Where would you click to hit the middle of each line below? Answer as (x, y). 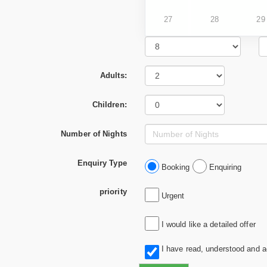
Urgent (172, 195)
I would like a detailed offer (207, 224)
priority (113, 191)
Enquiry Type (102, 163)
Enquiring (224, 167)
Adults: (114, 75)
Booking (176, 167)
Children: (109, 104)
